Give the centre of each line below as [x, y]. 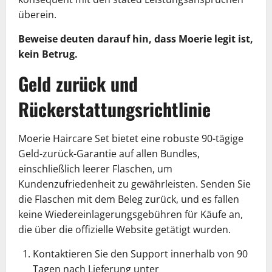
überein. [37, 14]
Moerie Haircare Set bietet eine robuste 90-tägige [131, 138]
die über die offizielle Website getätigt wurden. [124, 229]
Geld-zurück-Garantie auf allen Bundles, [109, 153]
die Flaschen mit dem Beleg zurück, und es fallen [129, 199]
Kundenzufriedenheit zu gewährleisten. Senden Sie [134, 184]
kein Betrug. [48, 54]
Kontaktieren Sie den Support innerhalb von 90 [140, 253]
